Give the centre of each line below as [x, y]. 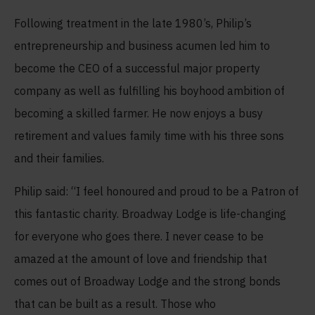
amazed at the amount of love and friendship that [141, 258]
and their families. [59, 158]
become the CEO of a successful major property [137, 68]
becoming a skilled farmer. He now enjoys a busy [139, 113]
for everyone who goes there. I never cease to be [139, 236]
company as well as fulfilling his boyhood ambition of [149, 90]
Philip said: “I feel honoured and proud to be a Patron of [156, 191]
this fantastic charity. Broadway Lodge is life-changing [150, 213]
